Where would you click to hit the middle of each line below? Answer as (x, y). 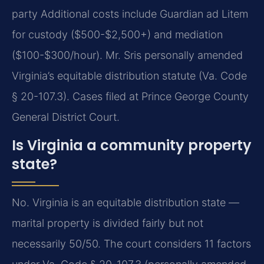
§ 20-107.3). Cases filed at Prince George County (130, 97)
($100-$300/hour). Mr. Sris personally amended (127, 55)
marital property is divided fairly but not (108, 223)
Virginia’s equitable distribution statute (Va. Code (129, 76)
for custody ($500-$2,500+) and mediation (117, 35)
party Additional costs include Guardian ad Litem (130, 14)
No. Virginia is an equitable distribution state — (126, 202)
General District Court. (66, 117)
